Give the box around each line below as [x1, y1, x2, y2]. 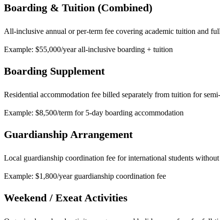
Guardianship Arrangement [4, 128, 133, 141]
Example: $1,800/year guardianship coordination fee [4, 172, 166, 181]
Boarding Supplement [4, 65, 105, 78]
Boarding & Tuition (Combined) [4, 1, 152, 14]
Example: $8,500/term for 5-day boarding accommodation [4, 109, 184, 117]
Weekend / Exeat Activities [4, 192, 128, 204]
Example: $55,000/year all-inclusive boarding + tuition [4, 45, 173, 54]
